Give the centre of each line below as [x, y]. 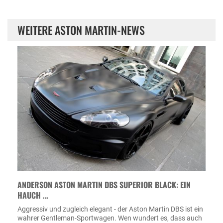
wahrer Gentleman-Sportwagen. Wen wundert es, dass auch [110, 218]
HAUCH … [33, 195]
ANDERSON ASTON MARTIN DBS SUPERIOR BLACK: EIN [104, 184]
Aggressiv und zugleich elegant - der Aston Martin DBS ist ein [110, 209]
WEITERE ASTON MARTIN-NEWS [81, 30]
